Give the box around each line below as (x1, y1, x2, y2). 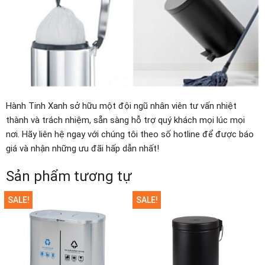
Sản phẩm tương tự (6, 168, 132, 185)
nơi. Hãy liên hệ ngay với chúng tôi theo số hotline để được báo (6, 129, 254, 140)
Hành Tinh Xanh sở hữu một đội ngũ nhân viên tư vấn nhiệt (6, 101, 237, 112)
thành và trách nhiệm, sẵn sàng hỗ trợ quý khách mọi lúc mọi (6, 115, 245, 126)
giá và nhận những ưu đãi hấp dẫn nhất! (6, 143, 159, 154)
